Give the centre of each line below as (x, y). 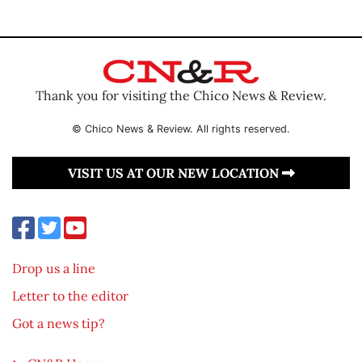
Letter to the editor (70, 295)
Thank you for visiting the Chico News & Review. (181, 95)
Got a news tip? (59, 323)
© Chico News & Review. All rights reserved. (181, 128)
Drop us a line (54, 268)
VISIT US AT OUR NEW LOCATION (175, 173)
